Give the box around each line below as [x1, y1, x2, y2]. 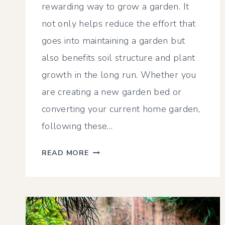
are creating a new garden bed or [42, 86, 182, 98]
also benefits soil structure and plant [42, 52, 195, 64]
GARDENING [88, 172, 137, 182]
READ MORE [42, 148, 89, 158]
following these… [42, 120, 113, 133]
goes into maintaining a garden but [42, 35, 185, 47]
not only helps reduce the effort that [42, 18, 196, 30]
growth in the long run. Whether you [42, 69, 196, 81]
